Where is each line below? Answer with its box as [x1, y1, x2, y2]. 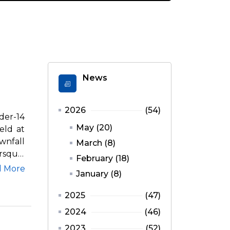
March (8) [76, 138, 116, 148]
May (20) [76, 123, 112, 133]
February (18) [76, 154, 129, 164]
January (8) [76, 169, 122, 179]
